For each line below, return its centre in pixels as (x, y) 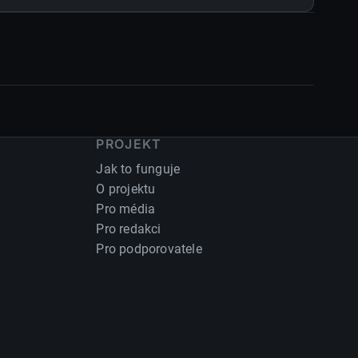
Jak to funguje (138, 169)
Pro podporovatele (149, 249)
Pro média (126, 209)
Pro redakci (129, 229)
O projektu (126, 189)
